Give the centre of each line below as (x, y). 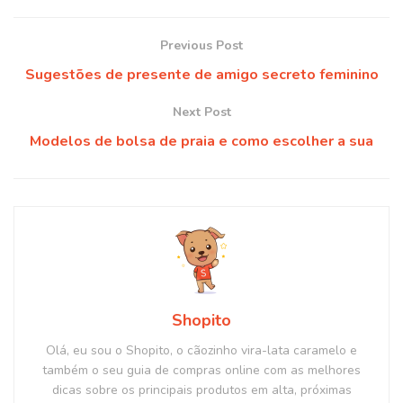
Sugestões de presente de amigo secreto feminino (201, 74)
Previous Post (201, 45)
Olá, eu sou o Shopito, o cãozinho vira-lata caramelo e (201, 350)
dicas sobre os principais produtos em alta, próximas (201, 390)
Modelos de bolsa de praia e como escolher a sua (201, 141)
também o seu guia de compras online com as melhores (201, 370)
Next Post (201, 112)
